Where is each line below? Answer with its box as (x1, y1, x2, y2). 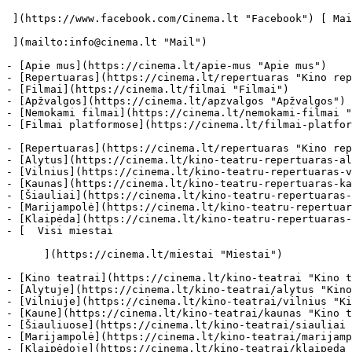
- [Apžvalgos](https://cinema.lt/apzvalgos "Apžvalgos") (6, 95, 346, 107)
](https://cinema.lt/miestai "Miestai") (6, 248, 44, 260)
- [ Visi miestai (6, 225, 132, 236)
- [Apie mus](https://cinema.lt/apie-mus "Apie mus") (6, 60, 327, 71)
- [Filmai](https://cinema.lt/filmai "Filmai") (6, 83, 289, 95)
